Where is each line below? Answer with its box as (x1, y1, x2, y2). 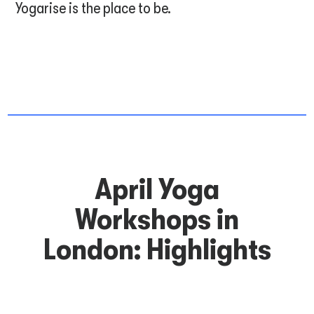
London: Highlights (43, 232, 271, 267)
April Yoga (95, 172, 219, 207)
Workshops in (75, 202, 239, 237)
